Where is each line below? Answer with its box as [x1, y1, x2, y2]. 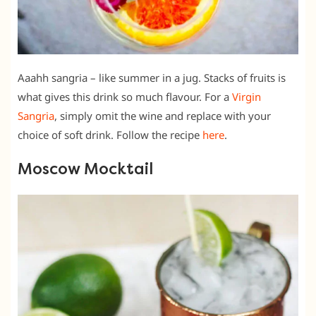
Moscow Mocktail [18, 160, 153, 179]
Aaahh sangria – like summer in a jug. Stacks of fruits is [18, 71, 286, 85]
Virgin [232, 90, 261, 104]
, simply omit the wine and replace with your [54, 109, 271, 123]
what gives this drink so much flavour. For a [18, 90, 232, 104]
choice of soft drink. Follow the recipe [18, 128, 202, 142]
